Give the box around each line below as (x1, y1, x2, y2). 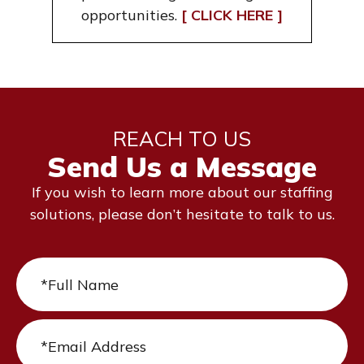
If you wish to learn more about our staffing (31, 183, 333, 202)
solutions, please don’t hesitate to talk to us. (29, 205, 335, 224)
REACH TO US (113, 126, 251, 152)
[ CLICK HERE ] (181, 6, 283, 25)
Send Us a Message (47, 149, 317, 185)
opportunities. (81, 6, 181, 25)
